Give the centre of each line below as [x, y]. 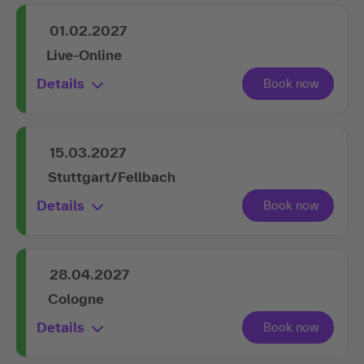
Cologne [76, 298]
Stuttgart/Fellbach [112, 176]
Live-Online [84, 54]
